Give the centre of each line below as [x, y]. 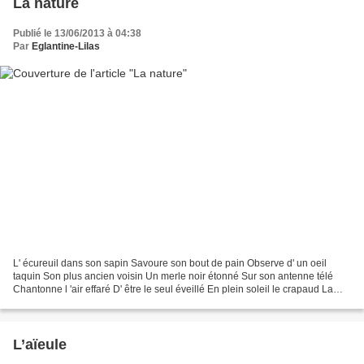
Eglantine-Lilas [66, 46]
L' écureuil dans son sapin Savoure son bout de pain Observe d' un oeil [170, 264]
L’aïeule [40, 345]
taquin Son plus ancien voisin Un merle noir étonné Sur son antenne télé [173, 277]
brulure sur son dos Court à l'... [80, 303]
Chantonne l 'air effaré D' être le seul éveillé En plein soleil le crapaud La [173, 290]
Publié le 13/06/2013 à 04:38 [77, 33]
